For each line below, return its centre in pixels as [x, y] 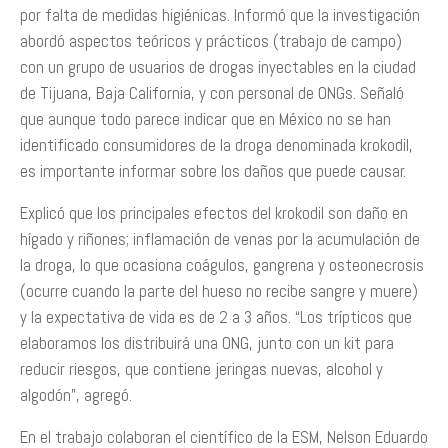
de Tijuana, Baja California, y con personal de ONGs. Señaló [212, 93]
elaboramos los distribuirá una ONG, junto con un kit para [207, 343]
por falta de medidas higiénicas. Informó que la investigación [220, 15]
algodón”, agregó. [76, 395]
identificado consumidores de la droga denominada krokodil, [216, 145]
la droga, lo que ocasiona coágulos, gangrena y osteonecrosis [222, 265]
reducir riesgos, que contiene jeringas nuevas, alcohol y [201, 369]
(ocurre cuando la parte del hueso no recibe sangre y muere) [219, 291]
